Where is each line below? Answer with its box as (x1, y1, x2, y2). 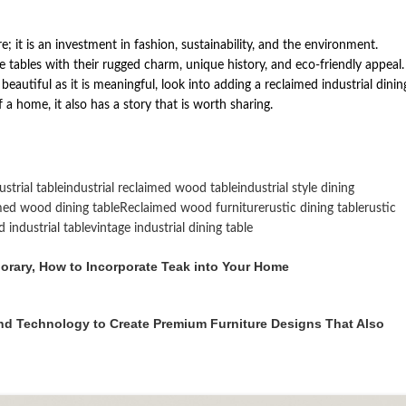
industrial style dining (237, 182, 354, 196)
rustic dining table (265, 202, 364, 216)
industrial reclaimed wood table (63, 182, 237, 196)
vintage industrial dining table (91, 222, 253, 236)
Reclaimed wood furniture (120, 202, 265, 216)
